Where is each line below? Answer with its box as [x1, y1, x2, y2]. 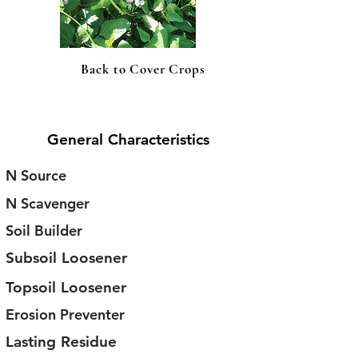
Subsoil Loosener [6, 249, 127, 267]
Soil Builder [6, 221, 82, 240]
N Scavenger [6, 194, 89, 213]
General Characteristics [46, 130, 209, 149]
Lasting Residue [6, 332, 117, 351]
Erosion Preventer [6, 305, 125, 324]
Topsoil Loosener [6, 278, 126, 296]
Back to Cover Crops [81, 61, 205, 78]
